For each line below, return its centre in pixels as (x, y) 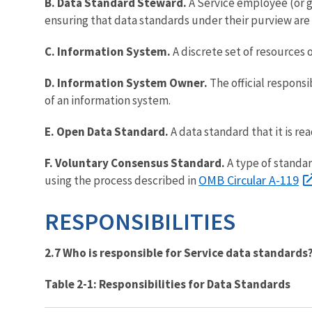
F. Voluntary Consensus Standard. (136, 163)
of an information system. (108, 100)
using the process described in (122, 180)
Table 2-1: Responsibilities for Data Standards (167, 284)
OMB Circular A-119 (249, 180)
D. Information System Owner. (127, 83)
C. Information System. (109, 51)
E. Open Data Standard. (108, 131)
